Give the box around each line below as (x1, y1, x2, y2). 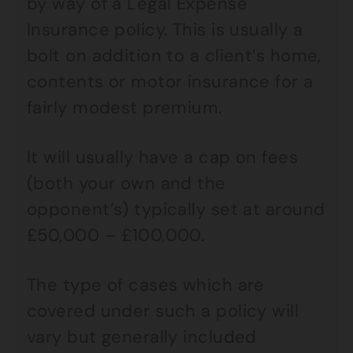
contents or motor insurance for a (27, 70, 314, 93)
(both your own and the (27, 172, 226, 195)
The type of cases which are (27, 273, 265, 296)
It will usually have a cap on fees (27, 146, 298, 169)
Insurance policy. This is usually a (27, 18, 303, 41)
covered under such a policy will (27, 299, 299, 322)
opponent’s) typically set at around (27, 198, 325, 221)
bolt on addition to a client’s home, (27, 44, 321, 67)
